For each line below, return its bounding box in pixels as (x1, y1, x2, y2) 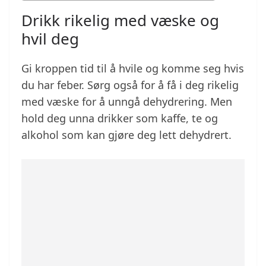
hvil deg (21, 28, 79, 50)
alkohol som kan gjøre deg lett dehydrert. (21, 128, 232, 142)
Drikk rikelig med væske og (21, 9, 219, 31)
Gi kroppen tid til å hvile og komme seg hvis (21, 61, 244, 76)
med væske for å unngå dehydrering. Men (21, 94, 232, 109)
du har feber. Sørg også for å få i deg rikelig (21, 78, 239, 93)
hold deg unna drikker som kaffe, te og (21, 111, 218, 126)
